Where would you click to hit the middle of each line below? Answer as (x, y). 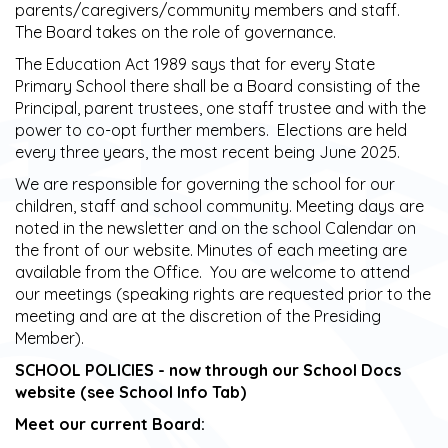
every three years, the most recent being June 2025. (207, 152)
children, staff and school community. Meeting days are (219, 206)
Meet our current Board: (110, 424)
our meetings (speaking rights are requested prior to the (223, 294)
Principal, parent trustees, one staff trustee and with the (220, 108)
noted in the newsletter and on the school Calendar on (215, 228)
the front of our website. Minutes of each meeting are (211, 250)
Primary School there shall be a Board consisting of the (217, 86)
